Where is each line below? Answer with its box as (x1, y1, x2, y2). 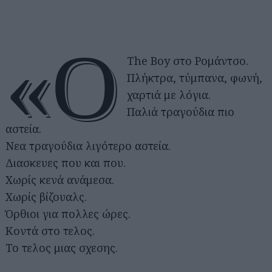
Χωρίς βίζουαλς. (5, 189, 87, 204)
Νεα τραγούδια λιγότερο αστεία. (5, 138, 171, 153)
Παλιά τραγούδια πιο (127, 104, 235, 119)
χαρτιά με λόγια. (127, 87, 211, 102)
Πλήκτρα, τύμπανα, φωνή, (127, 70, 263, 85)
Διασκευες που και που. (5, 155, 126, 170)
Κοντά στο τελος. (5, 223, 98, 238)
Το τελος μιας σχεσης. (5, 240, 118, 255)
